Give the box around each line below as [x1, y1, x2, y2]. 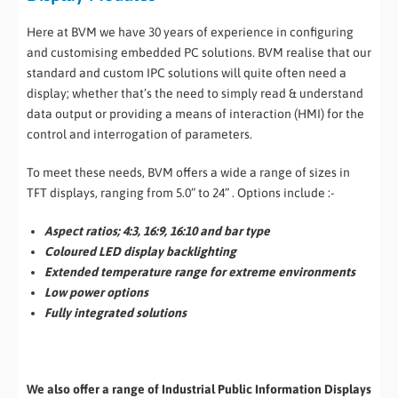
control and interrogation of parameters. [27, 126, 252, 141]
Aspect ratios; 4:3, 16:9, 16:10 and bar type [44, 223, 270, 238]
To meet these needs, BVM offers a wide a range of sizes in [27, 164, 350, 179]
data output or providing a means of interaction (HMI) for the [27, 106, 364, 121]
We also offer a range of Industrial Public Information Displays [27, 381, 371, 396]
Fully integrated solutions [44, 305, 187, 320]
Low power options [44, 284, 148, 299]
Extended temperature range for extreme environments [44, 264, 355, 279]
